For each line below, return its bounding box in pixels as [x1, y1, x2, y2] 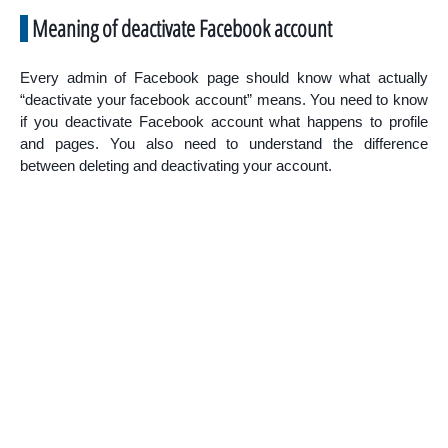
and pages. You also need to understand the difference [20, 135, 428, 152]
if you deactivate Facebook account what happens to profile [20, 113, 428, 130]
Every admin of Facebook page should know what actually [20, 69, 428, 86]
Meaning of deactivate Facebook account [32, 12, 332, 44]
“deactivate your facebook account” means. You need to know [20, 91, 428, 108]
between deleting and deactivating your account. [20, 157, 332, 174]
